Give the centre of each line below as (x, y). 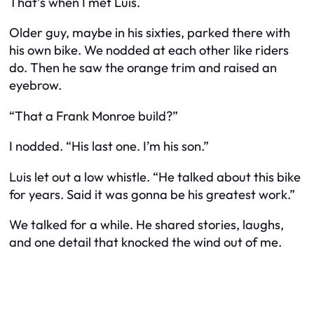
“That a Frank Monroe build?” (94, 116)
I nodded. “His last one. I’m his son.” (109, 146)
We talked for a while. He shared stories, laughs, (146, 225)
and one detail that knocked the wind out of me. (145, 243)
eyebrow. (35, 86)
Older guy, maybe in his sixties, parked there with (150, 33)
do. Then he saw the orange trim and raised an (143, 68)
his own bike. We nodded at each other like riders (149, 50)
